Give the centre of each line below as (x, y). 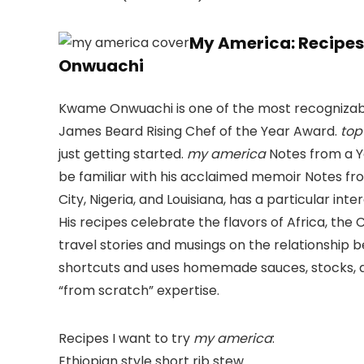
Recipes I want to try (126, 339)
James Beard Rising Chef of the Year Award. (199, 132)
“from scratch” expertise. (139, 291)
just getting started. (123, 154)
